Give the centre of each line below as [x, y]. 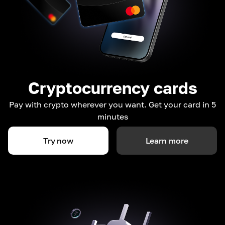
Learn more [167, 140]
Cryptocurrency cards [113, 88]
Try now [58, 140]
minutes [113, 116]
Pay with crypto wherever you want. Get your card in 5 [113, 104]
